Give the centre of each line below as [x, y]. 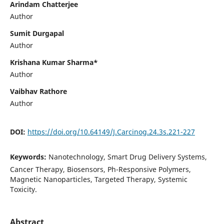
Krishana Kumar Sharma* [54, 62]
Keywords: [29, 156]
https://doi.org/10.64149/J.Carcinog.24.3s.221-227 [111, 131]
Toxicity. [23, 189]
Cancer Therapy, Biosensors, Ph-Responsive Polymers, [100, 169]
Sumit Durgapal [37, 33]
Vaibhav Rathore [38, 91]
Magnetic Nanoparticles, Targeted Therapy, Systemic [98, 179]
